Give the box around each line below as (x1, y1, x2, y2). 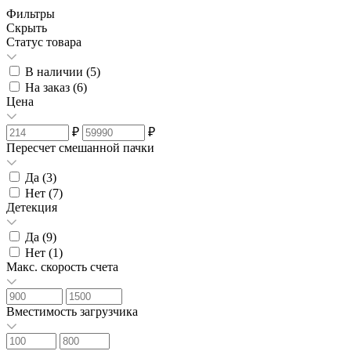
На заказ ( (25, 80, 77, 94)
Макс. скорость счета (6, 259, 118, 273)
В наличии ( (25, 64, 90, 78)
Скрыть (6, 20, 47, 34)
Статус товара (6, 34, 81, 49)
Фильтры (6, 6, 55, 20)
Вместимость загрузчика (6, 304, 138, 318)
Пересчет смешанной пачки (6, 140, 154, 154)
